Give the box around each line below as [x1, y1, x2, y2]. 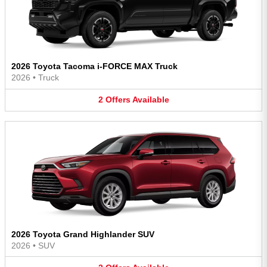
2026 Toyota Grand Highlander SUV [11, 229, 154, 239]
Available [132, 95, 169, 105]
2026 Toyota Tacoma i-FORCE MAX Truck [11, 61, 178, 72]
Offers [105, 95, 131, 105]
